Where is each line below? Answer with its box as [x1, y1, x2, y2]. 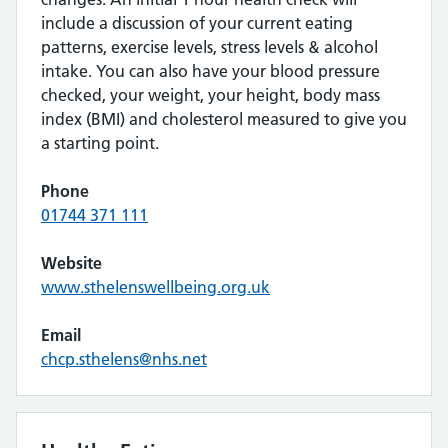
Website [41, 253, 102, 273]
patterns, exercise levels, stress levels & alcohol [41, 37, 378, 57]
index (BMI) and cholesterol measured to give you [41, 109, 407, 129]
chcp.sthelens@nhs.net [41, 349, 207, 369]
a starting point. [41, 133, 159, 153]
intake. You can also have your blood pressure [41, 61, 380, 81]
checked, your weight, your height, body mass [41, 85, 380, 105]
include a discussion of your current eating [41, 13, 353, 33]
